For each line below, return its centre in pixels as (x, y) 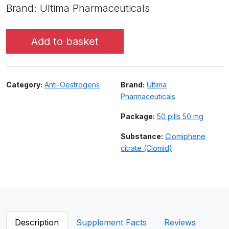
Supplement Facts (111, 223)
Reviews (180, 223)
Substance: (142, 136)
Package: (138, 117)
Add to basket (65, 42)
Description (37, 223)
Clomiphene (185, 136)
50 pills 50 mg (180, 117)
